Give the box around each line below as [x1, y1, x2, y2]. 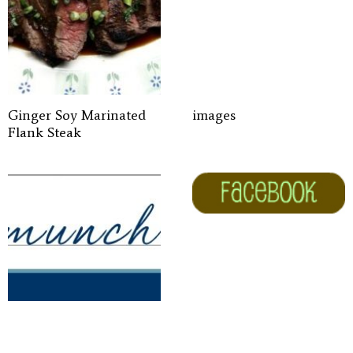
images [192, 106, 236, 124]
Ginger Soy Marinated [8, 106, 146, 124]
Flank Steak [8, 124, 81, 141]
